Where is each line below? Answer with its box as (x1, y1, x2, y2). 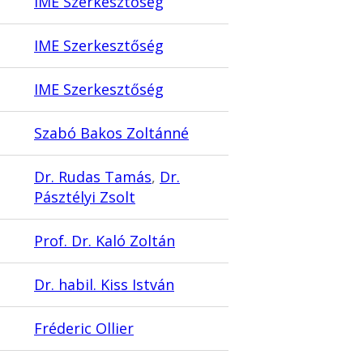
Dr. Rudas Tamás (34, 167, 152, 187)
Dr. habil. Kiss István (34, 275, 174, 295)
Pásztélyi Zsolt (34, 187, 135, 207)
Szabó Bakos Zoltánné (34, 123, 189, 143)
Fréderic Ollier (34, 318, 134, 339)
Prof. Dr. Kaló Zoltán (34, 231, 175, 251)
